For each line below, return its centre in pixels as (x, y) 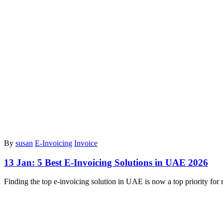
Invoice (86, 143)
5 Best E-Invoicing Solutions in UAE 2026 (123, 162)
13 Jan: (21, 162)
